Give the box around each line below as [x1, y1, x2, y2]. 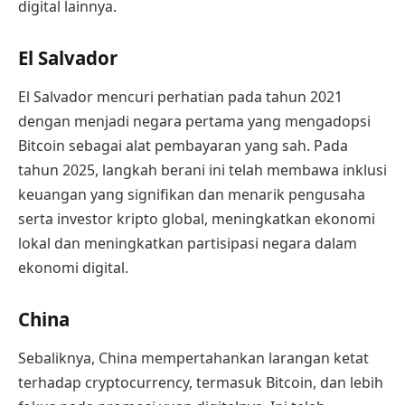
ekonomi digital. [18, 258, 128, 278]
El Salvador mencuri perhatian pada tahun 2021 [18, 87, 343, 108]
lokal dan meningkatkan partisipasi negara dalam [18, 233, 357, 254]
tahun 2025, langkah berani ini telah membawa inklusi [18, 160, 387, 181]
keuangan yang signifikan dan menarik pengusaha [18, 184, 365, 205]
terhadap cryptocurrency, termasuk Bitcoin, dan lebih [18, 372, 383, 393]
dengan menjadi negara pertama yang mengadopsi [18, 111, 371, 132]
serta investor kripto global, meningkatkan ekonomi [18, 209, 375, 230]
